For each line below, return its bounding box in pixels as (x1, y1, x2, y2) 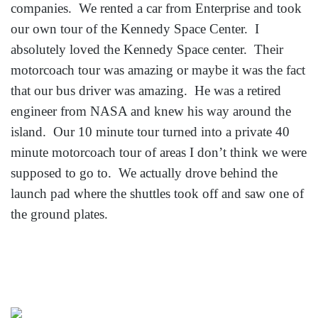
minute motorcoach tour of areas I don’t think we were (11, 144, 307, 160)
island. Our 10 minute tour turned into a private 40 (11, 124, 290, 139)
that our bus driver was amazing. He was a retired (11, 82, 281, 98)
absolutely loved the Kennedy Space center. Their (11, 41, 283, 57)
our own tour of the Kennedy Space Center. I (11, 21, 259, 36)
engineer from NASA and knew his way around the (11, 103, 291, 119)
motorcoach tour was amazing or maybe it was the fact (11, 62, 305, 77)
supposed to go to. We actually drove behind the (11, 165, 278, 180)
